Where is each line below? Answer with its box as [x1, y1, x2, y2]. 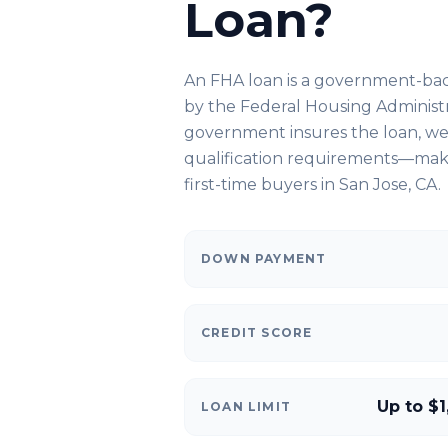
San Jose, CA [339, 175, 438, 194]
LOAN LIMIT [201, 399, 291, 414]
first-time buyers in [184, 175, 339, 194]
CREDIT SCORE [201, 325, 313, 340]
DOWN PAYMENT [201, 251, 327, 266]
